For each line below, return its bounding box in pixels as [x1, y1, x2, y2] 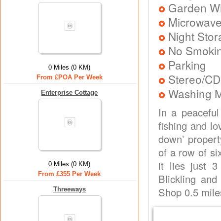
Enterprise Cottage [41, 89, 98, 96]
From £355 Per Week [38, 170, 101, 178]
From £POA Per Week [37, 74, 103, 81]
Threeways [53, 185, 86, 193]
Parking [168, 57, 206, 73]
